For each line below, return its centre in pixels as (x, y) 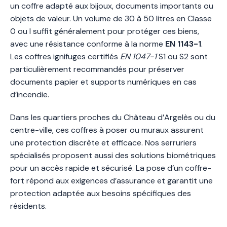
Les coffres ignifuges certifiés (65, 56)
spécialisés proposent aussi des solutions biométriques (113, 155)
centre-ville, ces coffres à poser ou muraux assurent (107, 130)
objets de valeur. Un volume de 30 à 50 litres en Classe (111, 18)
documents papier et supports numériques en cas (103, 82)
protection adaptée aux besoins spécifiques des (101, 193)
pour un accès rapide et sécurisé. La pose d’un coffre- (111, 168)
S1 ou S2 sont (182, 56)
